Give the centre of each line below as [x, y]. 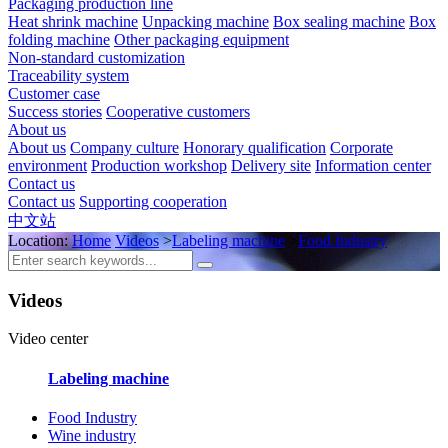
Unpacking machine [205, 21]
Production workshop [159, 165]
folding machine [59, 39]
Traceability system [68, 75]
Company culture [124, 147]
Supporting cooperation [153, 201]
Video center [48, 339]
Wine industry [92, 435]
